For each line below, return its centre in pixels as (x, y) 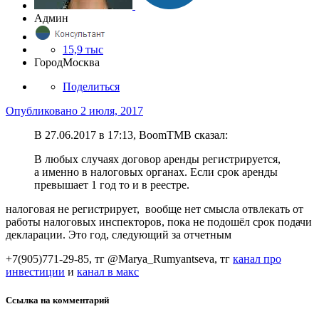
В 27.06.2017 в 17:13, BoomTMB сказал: (131, 135)
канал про (257, 259)
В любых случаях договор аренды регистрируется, (157, 159)
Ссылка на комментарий (57, 300)
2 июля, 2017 (112, 111)
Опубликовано (43, 111)
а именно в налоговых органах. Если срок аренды (156, 172)
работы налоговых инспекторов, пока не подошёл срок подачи (159, 222)
